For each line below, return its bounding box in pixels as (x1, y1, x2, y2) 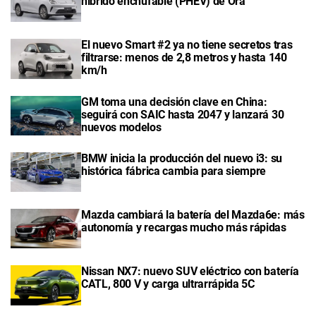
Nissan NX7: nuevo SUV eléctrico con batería (81, 265, 299, 279)
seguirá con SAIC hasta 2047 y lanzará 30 (81, 107, 284, 121)
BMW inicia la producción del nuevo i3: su (81, 151, 282, 165)
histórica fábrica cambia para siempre (81, 164, 267, 178)
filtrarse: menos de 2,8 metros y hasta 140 (81, 51, 287, 65)
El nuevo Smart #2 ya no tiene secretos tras (81, 38, 293, 52)
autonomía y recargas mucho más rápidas (81, 221, 286, 235)
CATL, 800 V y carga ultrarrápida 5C (81, 277, 255, 291)
